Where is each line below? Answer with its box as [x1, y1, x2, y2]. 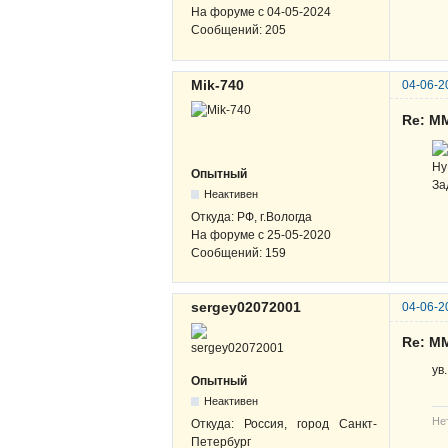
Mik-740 [191, 76, 244, 93]
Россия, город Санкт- [244, 417, 377, 432]
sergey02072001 [191, 299, 301, 316]
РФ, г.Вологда [237, 209, 312, 224]
